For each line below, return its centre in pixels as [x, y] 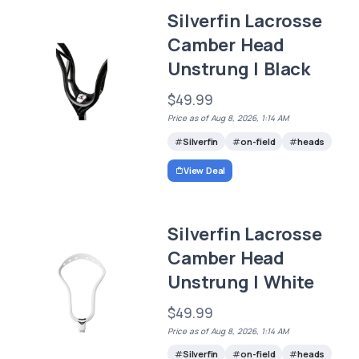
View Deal [204, 171]
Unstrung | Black [239, 69]
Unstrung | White [241, 282]
